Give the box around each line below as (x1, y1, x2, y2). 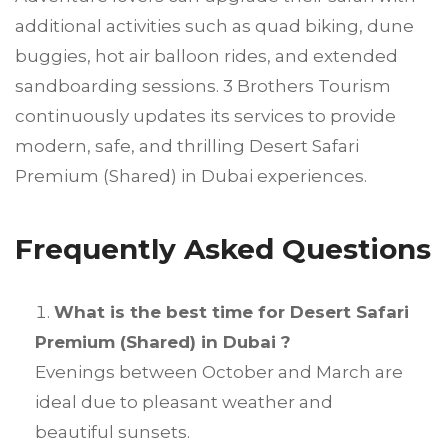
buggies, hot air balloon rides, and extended (15, 46, 398, 67)
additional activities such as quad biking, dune (15, 16, 414, 37)
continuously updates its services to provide (15, 106, 396, 127)
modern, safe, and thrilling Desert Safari (15, 136, 359, 157)
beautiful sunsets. (35, 422, 190, 443)
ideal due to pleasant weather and (35, 392, 333, 413)
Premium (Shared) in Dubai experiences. (15, 166, 367, 187)
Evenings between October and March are (35, 362, 403, 383)
